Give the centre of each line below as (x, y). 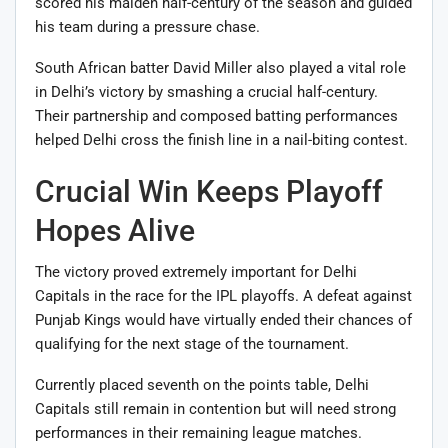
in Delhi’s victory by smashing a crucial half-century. (206, 91)
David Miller (212, 67)
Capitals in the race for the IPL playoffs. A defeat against (223, 295)
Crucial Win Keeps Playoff (209, 191)
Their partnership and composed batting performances (216, 115)
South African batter (104, 67)
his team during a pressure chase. (147, 26)
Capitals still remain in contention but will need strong (215, 408)
